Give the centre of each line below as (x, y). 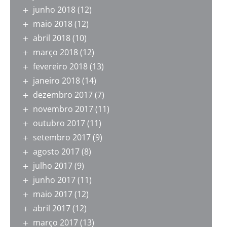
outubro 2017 (59, 123)
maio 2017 (53, 194)
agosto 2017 (56, 152)
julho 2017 (53, 166)
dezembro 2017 (63, 95)
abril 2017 (52, 209)
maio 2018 (53, 24)
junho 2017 (54, 180)
